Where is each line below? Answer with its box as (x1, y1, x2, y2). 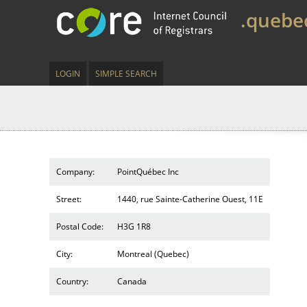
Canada (117, 275, 147, 287)
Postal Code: (56, 221, 103, 232)
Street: (56, 193, 82, 205)
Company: (56, 166, 95, 177)
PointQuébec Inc (117, 166, 179, 177)
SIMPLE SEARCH (95, 68, 157, 79)
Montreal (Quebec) (117, 248, 189, 260)
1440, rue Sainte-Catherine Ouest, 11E (117, 193, 263, 205)
